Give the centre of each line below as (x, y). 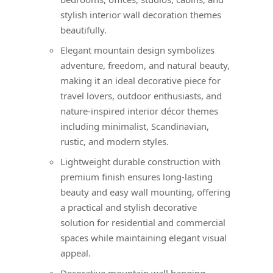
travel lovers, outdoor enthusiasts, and (141, 95)
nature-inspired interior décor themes (140, 111)
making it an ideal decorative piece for (141, 80)
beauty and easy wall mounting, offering (146, 192)
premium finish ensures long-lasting (137, 176)
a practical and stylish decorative (129, 207)
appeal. (76, 253)
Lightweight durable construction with (141, 161)
